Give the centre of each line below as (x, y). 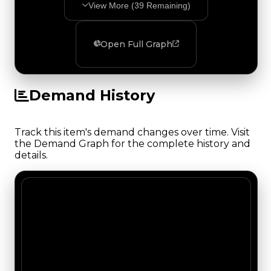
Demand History (92, 95)
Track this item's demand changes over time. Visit (132, 132)
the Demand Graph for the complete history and (132, 143)
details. (31, 155)
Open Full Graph (136, 44)
